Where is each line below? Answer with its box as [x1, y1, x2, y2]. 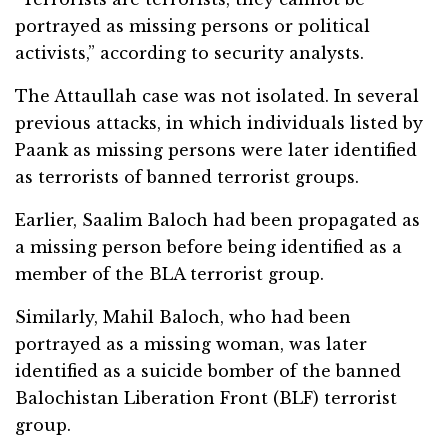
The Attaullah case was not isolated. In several [15, 86, 419, 107]
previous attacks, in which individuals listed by [15, 113, 423, 134]
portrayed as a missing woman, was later [15, 334, 367, 355]
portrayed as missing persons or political [15, 16, 370, 37]
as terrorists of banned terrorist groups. [15, 167, 359, 188]
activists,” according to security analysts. [15, 43, 364, 64]
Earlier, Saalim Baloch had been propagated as [15, 210, 420, 231]
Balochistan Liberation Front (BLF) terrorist [15, 388, 397, 409]
